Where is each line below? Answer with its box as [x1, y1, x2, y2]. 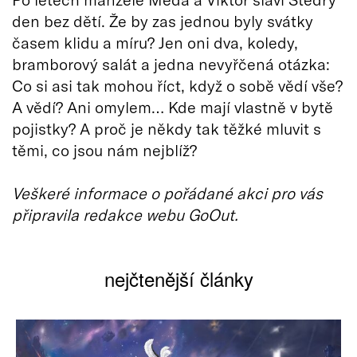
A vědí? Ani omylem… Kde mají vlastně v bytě [12, 96, 333, 116]
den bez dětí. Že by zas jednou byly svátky [12, 10, 313, 30]
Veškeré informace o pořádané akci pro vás [12, 182, 323, 202]
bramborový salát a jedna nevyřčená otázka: [12, 53, 330, 73]
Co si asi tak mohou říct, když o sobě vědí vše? [12, 75, 343, 95]
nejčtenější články [104, 264, 253, 292]
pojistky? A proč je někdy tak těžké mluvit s [12, 118, 321, 138]
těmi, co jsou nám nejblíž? [12, 139, 197, 159]
